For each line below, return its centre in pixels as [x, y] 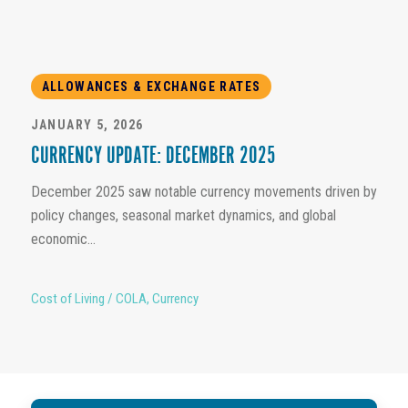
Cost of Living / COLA [88, 299]
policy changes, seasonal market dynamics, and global [183, 216]
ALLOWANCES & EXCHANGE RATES [151, 87]
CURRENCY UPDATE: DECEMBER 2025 [153, 158]
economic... [63, 240]
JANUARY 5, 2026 [87, 125]
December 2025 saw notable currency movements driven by [204, 192]
